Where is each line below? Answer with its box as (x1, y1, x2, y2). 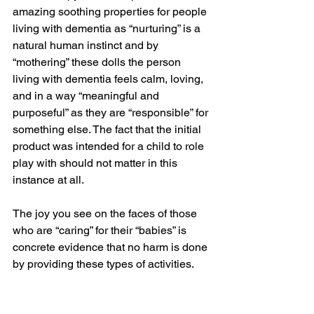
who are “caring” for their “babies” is (13, 224, 189, 237)
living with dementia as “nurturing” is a (13, 22, 203, 35)
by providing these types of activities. (13, 257, 194, 271)
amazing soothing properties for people (13, 5, 210, 18)
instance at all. (13, 173, 86, 186)
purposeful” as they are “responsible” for (13, 106, 211, 119)
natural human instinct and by (13, 39, 161, 52)
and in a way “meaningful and (13, 89, 162, 102)
